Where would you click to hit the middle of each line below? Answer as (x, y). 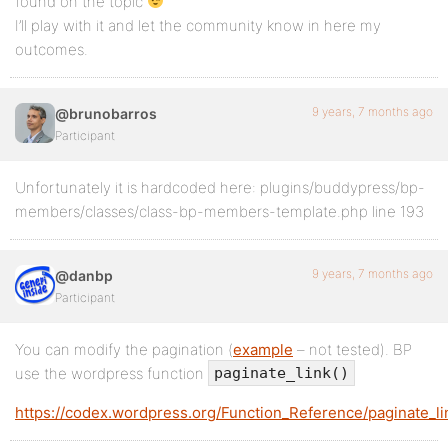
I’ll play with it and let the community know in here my (198, 25)
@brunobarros (106, 113)
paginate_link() (281, 373)
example (263, 349)
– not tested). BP (352, 349)
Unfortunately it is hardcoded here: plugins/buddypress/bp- (220, 187)
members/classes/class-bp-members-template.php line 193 (219, 211)
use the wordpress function (111, 373)
